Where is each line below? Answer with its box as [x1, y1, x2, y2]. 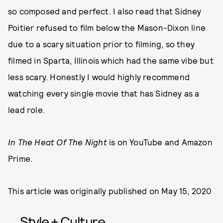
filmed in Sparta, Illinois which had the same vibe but [8, 55, 214, 66]
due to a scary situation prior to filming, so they [8, 39, 195, 49]
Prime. [8, 153, 33, 164]
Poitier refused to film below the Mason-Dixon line [8, 22, 206, 33]
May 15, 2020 [161, 186, 212, 196]
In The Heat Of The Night [8, 137, 107, 147]
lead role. [8, 105, 45, 115]
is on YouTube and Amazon [107, 137, 213, 147]
